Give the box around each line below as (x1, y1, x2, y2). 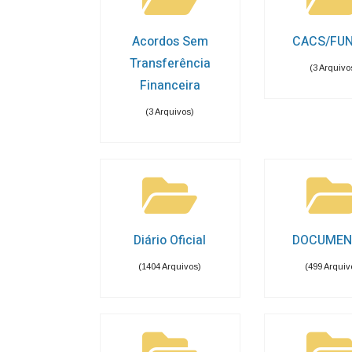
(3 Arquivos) (145, 107, 195, 116)
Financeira (139, 76, 200, 95)
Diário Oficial (134, 231, 207, 250)
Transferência (129, 54, 211, 73)
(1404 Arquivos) (138, 262, 202, 271)
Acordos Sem (131, 32, 208, 51)
